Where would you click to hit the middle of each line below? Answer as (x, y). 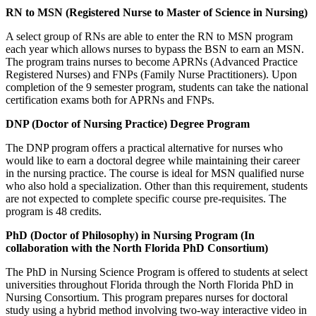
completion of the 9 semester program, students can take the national (157, 87)
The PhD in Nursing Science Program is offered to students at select (157, 272)
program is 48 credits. (54, 211)
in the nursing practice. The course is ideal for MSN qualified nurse (155, 173)
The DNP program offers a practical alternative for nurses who (144, 147)
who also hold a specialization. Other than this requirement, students (157, 186)
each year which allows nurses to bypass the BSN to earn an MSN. (155, 49)
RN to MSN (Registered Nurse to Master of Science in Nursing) (157, 12)
